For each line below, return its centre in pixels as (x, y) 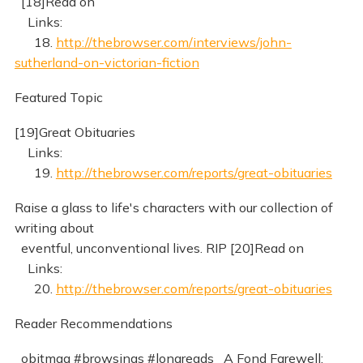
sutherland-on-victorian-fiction (107, 63)
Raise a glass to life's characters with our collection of (173, 207)
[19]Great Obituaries (75, 132)
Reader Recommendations (93, 323)
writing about (54, 228)
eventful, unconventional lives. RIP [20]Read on (159, 248)
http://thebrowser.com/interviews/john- (173, 43)
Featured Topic (58, 98)
